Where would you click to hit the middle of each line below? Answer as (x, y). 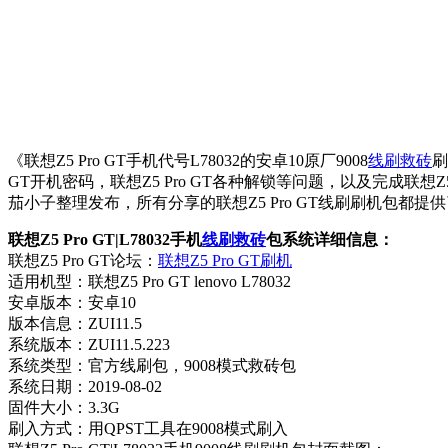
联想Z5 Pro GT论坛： (83, 260)
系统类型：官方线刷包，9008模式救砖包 (152, 365)
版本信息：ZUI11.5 (75, 323)
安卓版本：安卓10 (72, 302)
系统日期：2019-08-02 (85, 386)
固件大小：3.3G (64, 407)
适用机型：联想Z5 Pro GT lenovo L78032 (149, 281)
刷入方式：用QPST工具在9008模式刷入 (148, 428)
